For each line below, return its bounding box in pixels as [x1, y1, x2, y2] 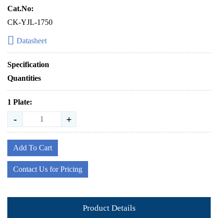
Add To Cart [13, 144, 52, 152]
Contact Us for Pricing [13, 165, 82, 173]
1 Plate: [7, 98, 32, 106]
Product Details [82, 203, 136, 213]
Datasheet [17, 36, 47, 45]
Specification [7, 60, 49, 69]
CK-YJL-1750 [7, 18, 53, 26]
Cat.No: [7, 4, 34, 13]
